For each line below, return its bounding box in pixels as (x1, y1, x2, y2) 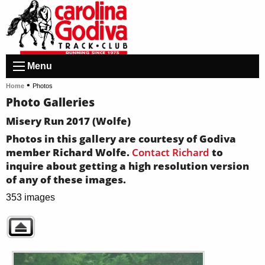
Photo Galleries (6, 94, 95, 110)
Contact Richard (132, 146, 209, 160)
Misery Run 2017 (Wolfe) (6, 114, 131, 128)
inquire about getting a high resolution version (6, 159, 249, 173)
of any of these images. (6, 173, 126, 187)
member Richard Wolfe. (6, 146, 132, 160)
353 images (6, 192, 55, 202)
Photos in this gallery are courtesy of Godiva (6, 132, 236, 146)
